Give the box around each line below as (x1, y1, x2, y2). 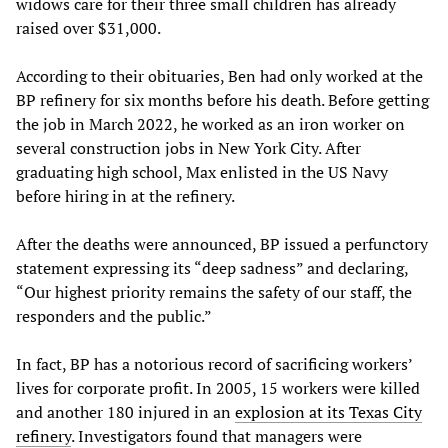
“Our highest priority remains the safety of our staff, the (16, 281, 412, 304)
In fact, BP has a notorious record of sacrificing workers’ (16, 353, 412, 376)
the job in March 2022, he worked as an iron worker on (16, 113, 405, 136)
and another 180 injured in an (16, 401, 235, 424)
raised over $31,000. (16, 17, 164, 40)
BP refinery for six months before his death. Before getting (16, 89, 429, 112)
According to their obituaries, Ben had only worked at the (16, 65, 423, 88)
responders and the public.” (16, 305, 215, 328)
